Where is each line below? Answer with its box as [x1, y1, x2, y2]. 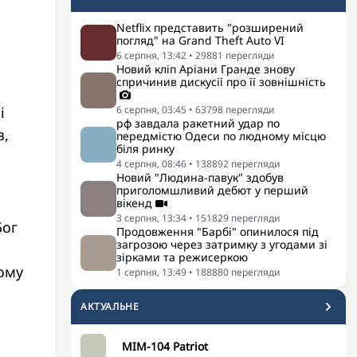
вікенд [116, 195, 152, 210]
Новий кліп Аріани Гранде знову [116, 61, 295, 76]
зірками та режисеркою [116, 249, 248, 265]
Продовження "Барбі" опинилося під [116, 224, 319, 239]
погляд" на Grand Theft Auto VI [116, 33, 284, 48]
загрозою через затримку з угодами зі [116, 237, 328, 252]
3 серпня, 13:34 [116, 211, 186, 225]
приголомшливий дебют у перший [116, 182, 308, 198]
